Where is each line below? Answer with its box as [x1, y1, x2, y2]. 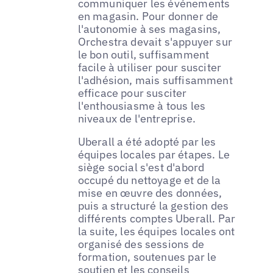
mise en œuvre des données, [77, 185, 222, 200]
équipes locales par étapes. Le [77, 147, 230, 161]
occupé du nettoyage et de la [77, 172, 221, 187]
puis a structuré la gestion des [77, 198, 229, 213]
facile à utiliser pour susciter [77, 60, 222, 74]
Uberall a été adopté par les [77, 134, 216, 149]
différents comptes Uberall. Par [77, 211, 236, 225]
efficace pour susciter [77, 85, 187, 100]
